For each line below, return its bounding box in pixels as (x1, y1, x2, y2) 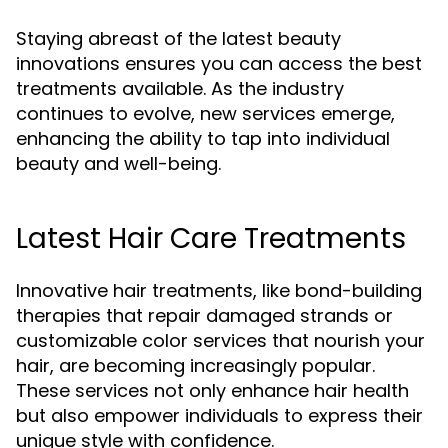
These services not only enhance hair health (16, 378, 409, 403)
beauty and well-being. (16, 151, 221, 176)
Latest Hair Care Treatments (16, 219, 406, 258)
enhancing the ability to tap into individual (16, 126, 390, 151)
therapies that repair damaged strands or (16, 303, 393, 328)
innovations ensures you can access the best (16, 51, 422, 76)
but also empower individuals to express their (16, 403, 423, 428)
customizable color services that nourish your (16, 328, 425, 353)
